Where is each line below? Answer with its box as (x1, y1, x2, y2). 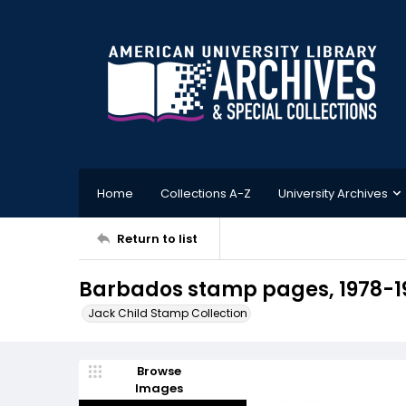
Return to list (117, 229, 198, 247)
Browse (136, 362, 181, 380)
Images (134, 380, 183, 397)
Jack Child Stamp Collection (88, 305, 247, 321)
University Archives (278, 184, 388, 202)
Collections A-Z (160, 184, 251, 202)
